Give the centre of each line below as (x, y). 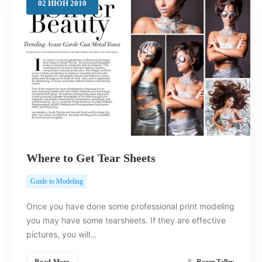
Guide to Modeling (57, 181)
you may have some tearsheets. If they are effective (126, 220)
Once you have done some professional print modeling (130, 206)
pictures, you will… (62, 234)
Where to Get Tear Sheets (91, 158)
